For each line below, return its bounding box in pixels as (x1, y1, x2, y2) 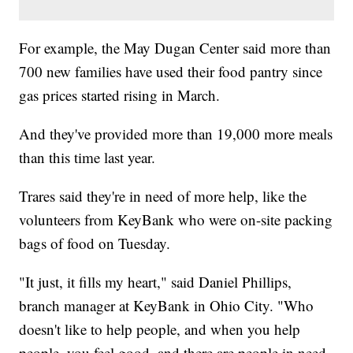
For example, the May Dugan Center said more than (19, 37, 332, 58)
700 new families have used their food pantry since (19, 61, 323, 81)
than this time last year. (19, 147, 156, 167)
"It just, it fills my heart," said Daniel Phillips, (19, 271, 292, 292)
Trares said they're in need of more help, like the (19, 185, 307, 206)
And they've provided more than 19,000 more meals (19, 123, 333, 143)
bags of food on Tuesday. (19, 232, 171, 253)
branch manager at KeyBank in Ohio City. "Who (19, 295, 314, 315)
